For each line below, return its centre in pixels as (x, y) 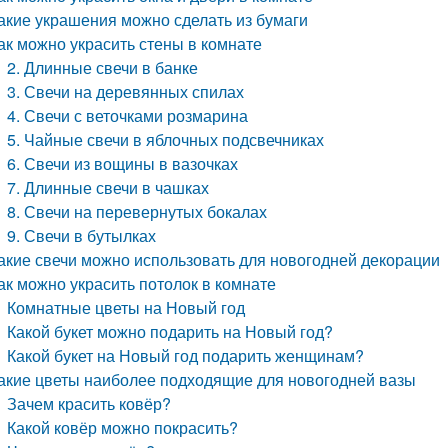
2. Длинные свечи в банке (103, 67)
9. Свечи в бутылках (82, 235)
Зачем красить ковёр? (89, 403)
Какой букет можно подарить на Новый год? (170, 331)
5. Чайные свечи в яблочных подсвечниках (166, 139)
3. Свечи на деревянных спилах (126, 91)
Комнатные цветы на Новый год (126, 307)
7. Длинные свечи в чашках (108, 187)
